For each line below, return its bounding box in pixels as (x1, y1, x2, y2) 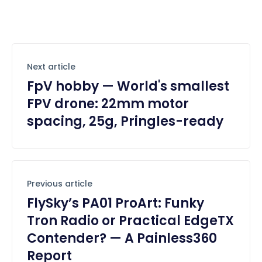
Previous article (27, 178, 92, 190)
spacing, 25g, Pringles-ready (27, 112, 223, 131)
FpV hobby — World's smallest (27, 77, 229, 96)
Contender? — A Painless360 (27, 229, 217, 248)
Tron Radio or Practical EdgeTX (27, 212, 234, 230)
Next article (27, 61, 75, 73)
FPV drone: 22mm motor (27, 95, 189, 113)
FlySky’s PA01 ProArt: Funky (27, 194, 204, 213)
